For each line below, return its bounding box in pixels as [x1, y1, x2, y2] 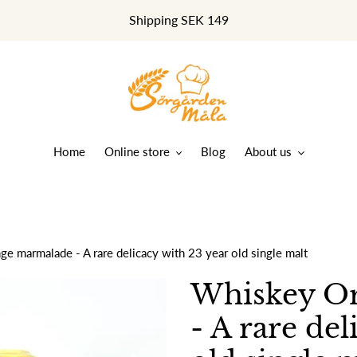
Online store [104, 143, 170, 159]
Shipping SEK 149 [128, 12, 229, 27]
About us [245, 143, 292, 159]
